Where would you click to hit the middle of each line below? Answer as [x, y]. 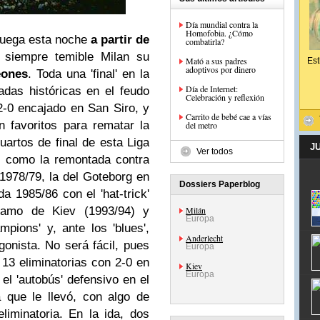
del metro [201, 125]
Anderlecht [204, 238]
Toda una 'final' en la [93, 74]
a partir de [120, 40]
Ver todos [215, 151]
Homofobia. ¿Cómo [219, 33]
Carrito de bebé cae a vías [229, 116]
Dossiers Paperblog [220, 184]
